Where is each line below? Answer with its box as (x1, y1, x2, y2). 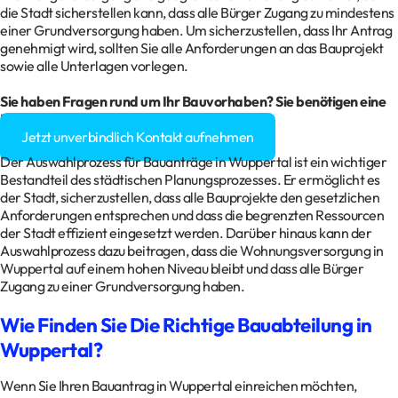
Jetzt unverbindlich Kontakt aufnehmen (21, 128, 254, 147)
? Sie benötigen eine (267, 92, 386, 111)
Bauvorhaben (181, 92, 267, 111)
